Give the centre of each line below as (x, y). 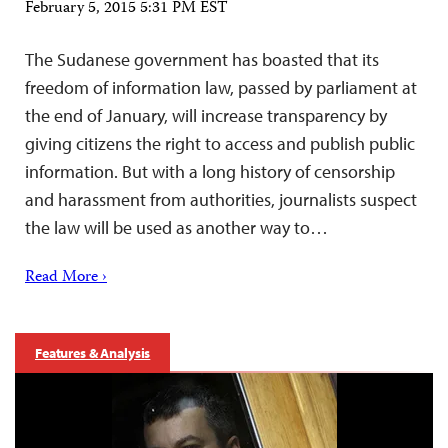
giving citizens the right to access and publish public (220, 143)
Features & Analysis (93, 352)
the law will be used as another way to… (176, 227)
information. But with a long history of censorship (210, 171)
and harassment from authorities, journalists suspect (221, 199)
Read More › (66, 277)
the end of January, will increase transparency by (206, 115)
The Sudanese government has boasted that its (202, 59)
